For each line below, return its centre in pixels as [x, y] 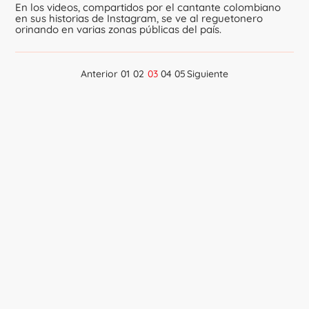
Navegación [201, 89]
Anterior [99, 73]
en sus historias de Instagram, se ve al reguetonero [139, 18]
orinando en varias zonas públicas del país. [119, 29]
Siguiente [208, 73]
